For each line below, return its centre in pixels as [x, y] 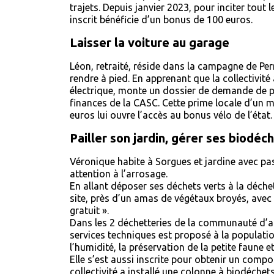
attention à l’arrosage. [120, 174]
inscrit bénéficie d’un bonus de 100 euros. [162, 20]
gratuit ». [89, 210]
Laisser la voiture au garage [150, 43]
